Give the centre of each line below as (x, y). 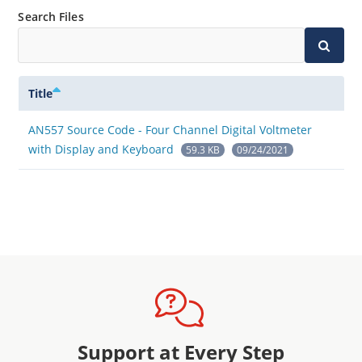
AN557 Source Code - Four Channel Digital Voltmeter (170, 130)
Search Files (51, 17)
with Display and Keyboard (102, 149)
